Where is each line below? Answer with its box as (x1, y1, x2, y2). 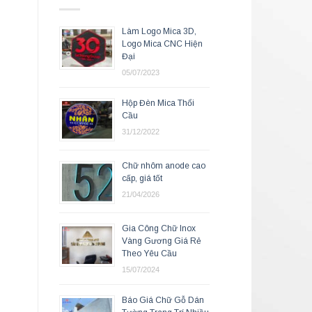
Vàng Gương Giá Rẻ (121, 236, 201, 247)
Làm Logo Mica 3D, (121, 26, 196, 37)
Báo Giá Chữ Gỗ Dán (121, 295, 204, 306)
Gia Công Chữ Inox (121, 224, 196, 234)
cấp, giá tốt (121, 173, 162, 184)
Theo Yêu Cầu (121, 249, 177, 259)
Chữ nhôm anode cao (121, 161, 205, 171)
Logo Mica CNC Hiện (121, 39, 203, 49)
